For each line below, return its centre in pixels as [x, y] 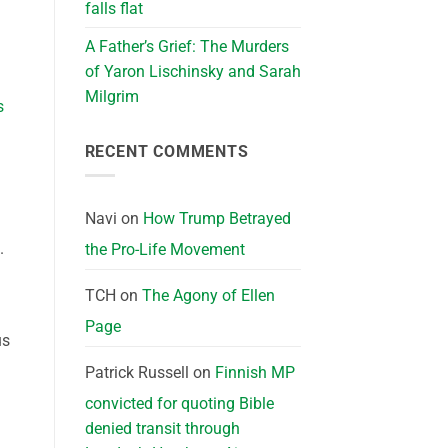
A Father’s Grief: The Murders [186, 46]
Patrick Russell [136, 373]
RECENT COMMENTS [166, 151]
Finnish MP [254, 373]
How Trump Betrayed [216, 219]
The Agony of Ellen [208, 296]
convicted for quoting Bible [179, 404]
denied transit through [162, 429]
